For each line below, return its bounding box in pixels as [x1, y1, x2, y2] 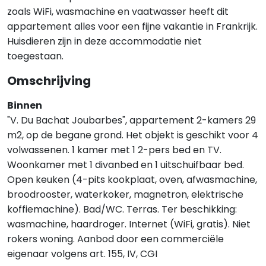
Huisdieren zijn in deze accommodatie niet [7, 34, 202, 48]
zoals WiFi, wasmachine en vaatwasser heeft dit [7, 5, 229, 18]
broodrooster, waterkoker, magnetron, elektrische [7, 188, 243, 201]
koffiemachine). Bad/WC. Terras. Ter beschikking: [7, 202, 237, 216]
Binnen [7, 99, 42, 112]
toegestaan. [7, 49, 64, 63]
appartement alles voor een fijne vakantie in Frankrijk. [7, 20, 258, 33]
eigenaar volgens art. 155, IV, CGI [7, 247, 157, 261]
